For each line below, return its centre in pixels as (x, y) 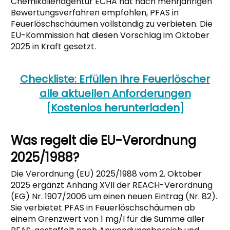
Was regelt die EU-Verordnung (103, 140)
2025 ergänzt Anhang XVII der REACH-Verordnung (112, 185)
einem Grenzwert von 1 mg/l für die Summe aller (108, 219)
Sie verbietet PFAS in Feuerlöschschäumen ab (103, 207)
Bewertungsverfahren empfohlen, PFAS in (95, 12)
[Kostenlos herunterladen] (115, 108)
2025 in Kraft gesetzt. (53, 46)
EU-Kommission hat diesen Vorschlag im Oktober (110, 35)
